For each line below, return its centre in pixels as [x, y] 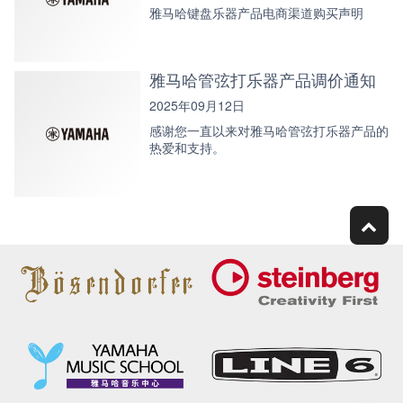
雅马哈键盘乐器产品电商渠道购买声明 [256, 13]
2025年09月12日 [197, 105]
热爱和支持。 [187, 148]
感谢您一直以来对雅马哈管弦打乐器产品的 [269, 130]
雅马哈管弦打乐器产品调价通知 [263, 79]
